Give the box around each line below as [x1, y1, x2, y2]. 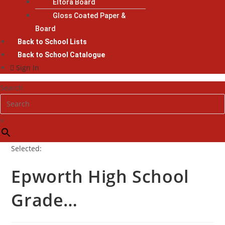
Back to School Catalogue [18, 50, 105, 59]
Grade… [11, 188, 78, 211]
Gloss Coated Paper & [53, 11, 126, 20]
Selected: [11, 143, 42, 153]
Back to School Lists [18, 37, 87, 46]
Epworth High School [11, 164, 189, 188]
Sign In [16, 62, 39, 72]
